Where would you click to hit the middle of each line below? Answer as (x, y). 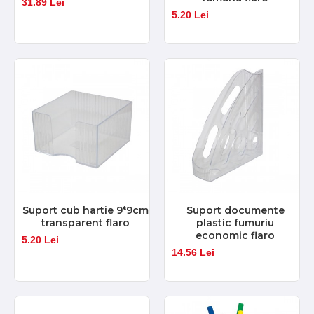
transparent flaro (85, 223)
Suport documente (235, 210)
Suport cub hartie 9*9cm (85, 210)
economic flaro (235, 235)
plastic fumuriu (235, 223)
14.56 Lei (193, 252)
